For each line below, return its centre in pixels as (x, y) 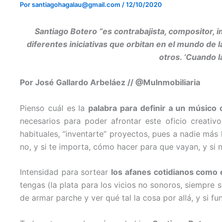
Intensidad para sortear (66, 172)
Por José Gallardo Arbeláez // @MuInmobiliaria (110, 83)
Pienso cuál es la (54, 108)
